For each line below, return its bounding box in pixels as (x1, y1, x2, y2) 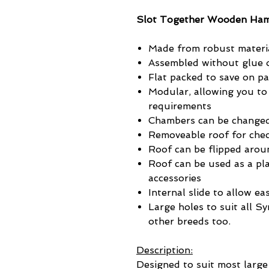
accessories (148, 172, 201, 184)
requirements (148, 100, 211, 112)
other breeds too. (148, 215, 231, 227)
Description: (136, 244, 193, 256)
